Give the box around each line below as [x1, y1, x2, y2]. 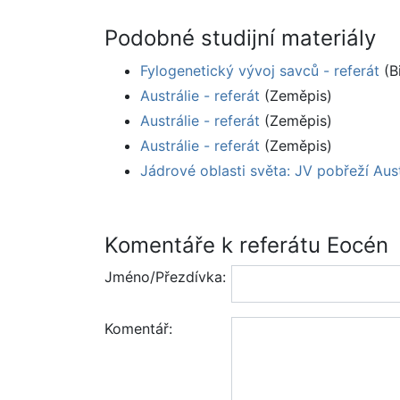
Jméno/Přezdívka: [104, 268, 226, 287]
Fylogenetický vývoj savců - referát [140, 62, 379, 80]
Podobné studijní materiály [104, 25, 376, 52]
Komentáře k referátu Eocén [104, 232, 388, 259]
